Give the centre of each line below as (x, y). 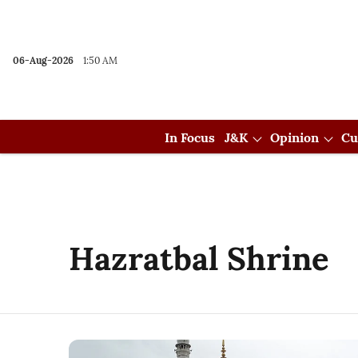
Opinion (294, 137)
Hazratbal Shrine (199, 259)
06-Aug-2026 (43, 60)
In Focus (190, 137)
